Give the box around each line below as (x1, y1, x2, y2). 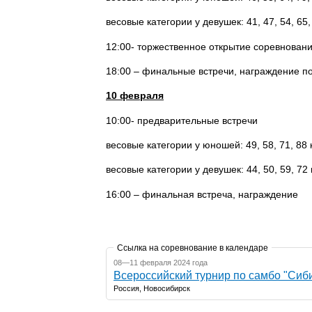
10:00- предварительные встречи (106, 114, 260, 126)
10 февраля (106, 90, 164, 102)
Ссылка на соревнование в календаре (117, 242, 268, 253)
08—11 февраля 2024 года (114, 258, 208, 267)
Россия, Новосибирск (114, 283, 190, 292)
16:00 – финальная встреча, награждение (106, 188, 298, 200)
